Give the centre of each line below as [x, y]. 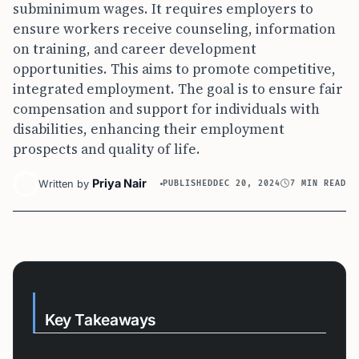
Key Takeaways [101, 320]
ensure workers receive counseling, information [174, 29]
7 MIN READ [318, 183]
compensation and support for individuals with [166, 109]
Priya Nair [119, 183]
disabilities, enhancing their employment [149, 129]
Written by [64, 184]
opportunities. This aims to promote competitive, [174, 69]
